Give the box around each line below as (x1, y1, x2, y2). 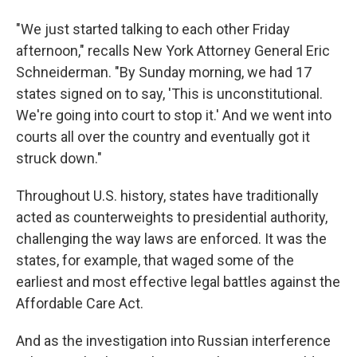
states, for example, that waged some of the (16, 252, 294, 269)
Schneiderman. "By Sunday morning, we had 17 (16, 64, 312, 80)
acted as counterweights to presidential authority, (16, 209, 328, 226)
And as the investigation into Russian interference (16, 332, 331, 349)
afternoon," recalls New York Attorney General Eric (16, 42, 330, 59)
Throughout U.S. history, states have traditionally (16, 187, 319, 204)
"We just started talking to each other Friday (16, 21, 290, 37)
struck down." (16, 150, 102, 167)
